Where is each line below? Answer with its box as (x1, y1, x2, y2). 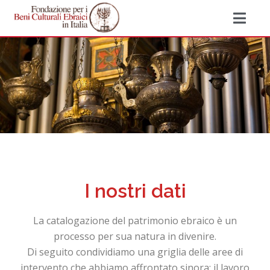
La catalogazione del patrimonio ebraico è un (33, 214, 237, 228)
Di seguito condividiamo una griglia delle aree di (27, 245, 243, 259)
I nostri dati (84, 180, 186, 202)
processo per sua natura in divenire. (54, 230, 216, 243)
